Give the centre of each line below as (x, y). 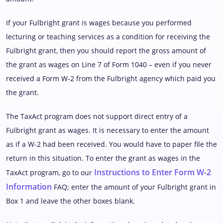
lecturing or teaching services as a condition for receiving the (108, 36)
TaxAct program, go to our (50, 172)
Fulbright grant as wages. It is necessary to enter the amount (108, 130)
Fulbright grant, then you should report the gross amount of (106, 50)
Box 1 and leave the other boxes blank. (70, 201)
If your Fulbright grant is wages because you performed (99, 22)
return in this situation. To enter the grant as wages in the (103, 158)
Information (29, 186)
